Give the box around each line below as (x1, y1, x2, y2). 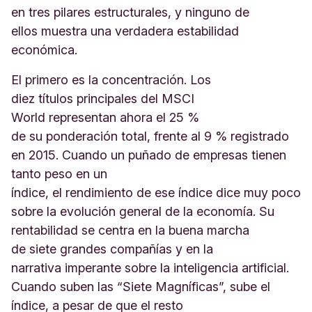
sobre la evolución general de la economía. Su (11, 204, 274, 219)
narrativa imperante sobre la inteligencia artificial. (11, 260, 289, 275)
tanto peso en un (11, 166, 107, 181)
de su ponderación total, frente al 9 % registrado (11, 129, 289, 143)
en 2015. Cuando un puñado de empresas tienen (11, 148, 286, 162)
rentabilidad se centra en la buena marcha (11, 223, 249, 237)
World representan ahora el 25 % (11, 110, 199, 125)
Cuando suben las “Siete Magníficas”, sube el (11, 279, 270, 294)
